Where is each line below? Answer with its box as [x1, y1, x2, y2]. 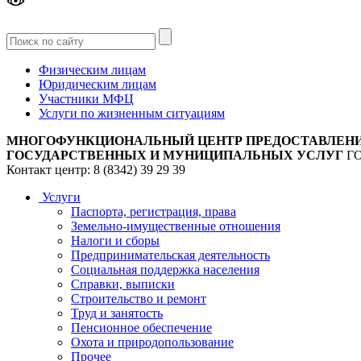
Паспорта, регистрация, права [71, 205, 236, 219]
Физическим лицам [39, 63, 146, 77]
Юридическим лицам [39, 77, 156, 92]
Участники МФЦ [39, 92, 134, 106]
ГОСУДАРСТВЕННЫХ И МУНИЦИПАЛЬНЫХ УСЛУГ [6, 148, 346, 163]
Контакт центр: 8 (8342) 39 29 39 [6, 163, 185, 177]
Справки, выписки [71, 277, 175, 292]
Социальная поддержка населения [71, 263, 259, 277]
